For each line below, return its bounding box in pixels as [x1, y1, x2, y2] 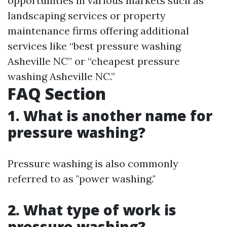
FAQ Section [8, 83, 106, 104]
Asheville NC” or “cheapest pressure [8, 55, 180, 67]
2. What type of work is [8, 200, 176, 219]
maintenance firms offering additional [8, 24, 189, 37]
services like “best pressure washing [8, 40, 181, 52]
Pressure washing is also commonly [8, 157, 178, 170]
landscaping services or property [8, 9, 166, 22]
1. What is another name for [8, 106, 212, 125]
